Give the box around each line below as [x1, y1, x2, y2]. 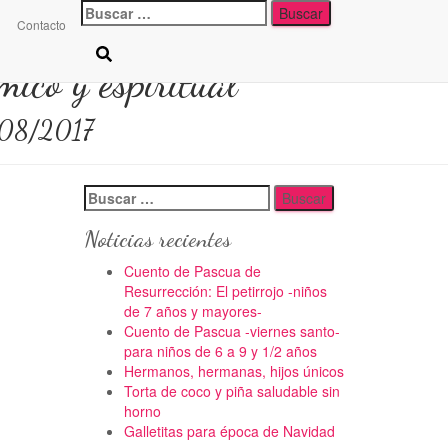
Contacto [17, 16, 66, 33]
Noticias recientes [83, 225, 231, 252]
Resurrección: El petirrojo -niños [123, 281, 327, 301]
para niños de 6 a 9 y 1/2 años [123, 341, 317, 361]
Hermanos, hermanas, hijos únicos [123, 361, 344, 381]
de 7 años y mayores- [123, 301, 262, 321]
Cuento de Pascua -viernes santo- [123, 321, 340, 341]
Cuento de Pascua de [123, 261, 261, 281]
